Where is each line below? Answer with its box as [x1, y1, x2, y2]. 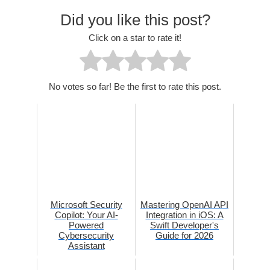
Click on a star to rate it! [89, 33, 181, 43]
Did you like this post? [60, 10, 210, 29]
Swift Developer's [150, 220, 219, 231]
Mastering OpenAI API [140, 199, 228, 210]
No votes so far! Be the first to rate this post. [49, 81, 221, 92]
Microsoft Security [50, 199, 122, 210]
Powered [69, 220, 104, 231]
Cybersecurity [58, 230, 114, 241]
